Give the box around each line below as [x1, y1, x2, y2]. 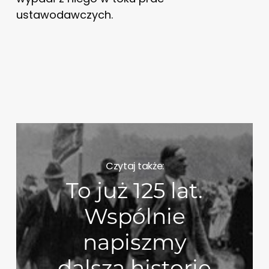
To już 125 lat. [66, 177, 204, 204]
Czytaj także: [106, 159, 164, 173]
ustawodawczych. [16, 7, 113, 22]
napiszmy [82, 229, 187, 256]
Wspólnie [83, 203, 186, 230]
